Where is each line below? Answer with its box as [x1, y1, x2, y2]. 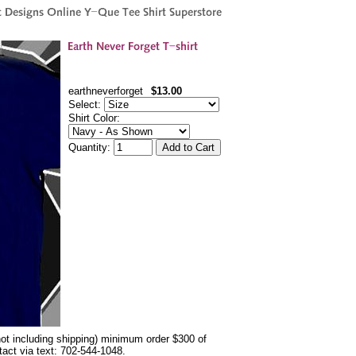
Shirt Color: [68, 112, 123, 124]
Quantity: [68, 141, 114, 153]
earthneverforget [68, 85, 143, 97]
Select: [68, 99, 104, 110]
